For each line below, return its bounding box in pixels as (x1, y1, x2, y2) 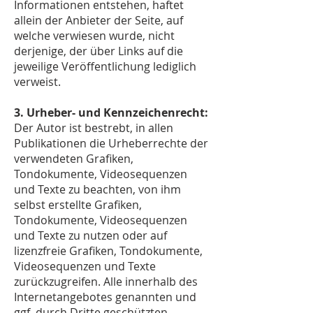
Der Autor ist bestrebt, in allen (14, 120, 173, 136)
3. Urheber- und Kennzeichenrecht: (14, 105, 208, 120)
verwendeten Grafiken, (14, 151, 133, 166)
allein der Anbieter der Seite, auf (14, 13, 183, 28)
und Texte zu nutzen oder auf (14, 228, 167, 243)
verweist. (14, 74, 61, 89)
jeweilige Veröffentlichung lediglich (14, 59, 196, 74)
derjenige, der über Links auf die (14, 43, 183, 59)
